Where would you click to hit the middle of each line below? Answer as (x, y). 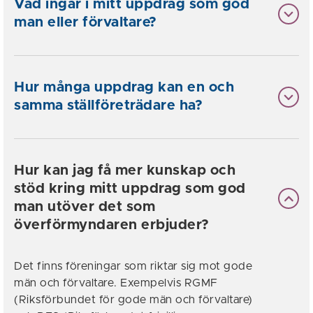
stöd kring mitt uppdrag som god (130, 189)
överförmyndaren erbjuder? (112, 225)
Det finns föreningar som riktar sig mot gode (133, 266)
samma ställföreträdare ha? (108, 105)
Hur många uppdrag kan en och (124, 87)
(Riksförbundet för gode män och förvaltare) (133, 300)
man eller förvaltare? (86, 22)
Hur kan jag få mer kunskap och (125, 170)
